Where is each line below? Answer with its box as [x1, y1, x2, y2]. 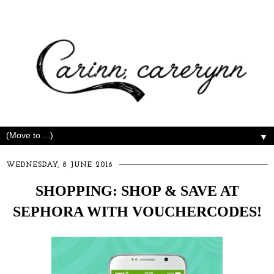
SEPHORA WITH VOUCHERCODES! [12, 203, 262, 220]
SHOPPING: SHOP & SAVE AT [35, 182, 239, 199]
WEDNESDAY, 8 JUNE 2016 [6, 161, 113, 169]
